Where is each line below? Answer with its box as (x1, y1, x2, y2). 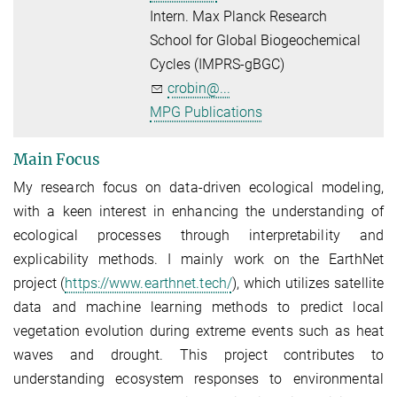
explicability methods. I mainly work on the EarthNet (13, 251, 384, 269)
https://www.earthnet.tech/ (65, 275, 232, 292)
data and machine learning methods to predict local (13, 299, 384, 316)
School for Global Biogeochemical (150, 32, 362, 50)
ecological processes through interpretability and (13, 227, 384, 245)
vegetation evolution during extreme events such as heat (13, 323, 384, 340)
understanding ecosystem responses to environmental (13, 370, 384, 388)
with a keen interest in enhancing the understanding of (13, 203, 384, 221)
